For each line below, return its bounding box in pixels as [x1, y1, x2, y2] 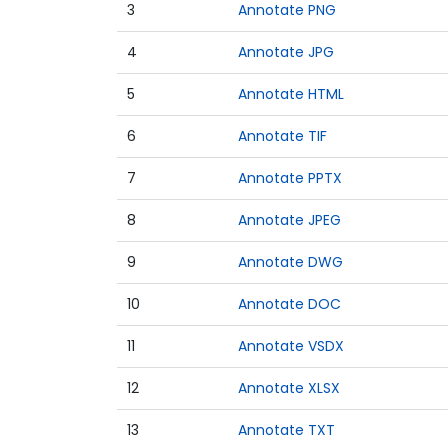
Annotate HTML [238, 84, 344, 104]
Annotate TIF [238, 126, 327, 146]
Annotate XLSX [238, 378, 340, 398]
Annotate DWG [238, 252, 343, 272]
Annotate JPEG [238, 210, 341, 230]
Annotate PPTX [238, 168, 342, 188]
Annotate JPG [238, 42, 334, 62]
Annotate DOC [238, 294, 341, 314]
